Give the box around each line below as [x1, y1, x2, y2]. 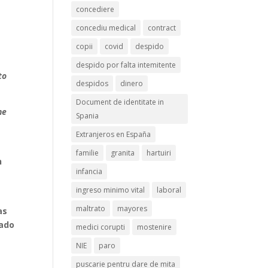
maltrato [76, 203, 106, 214]
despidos [76, 78, 109, 89]
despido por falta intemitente [76, 60, 176, 70]
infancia [76, 166, 103, 176]
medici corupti [76, 222, 126, 232]
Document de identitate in [76, 97, 165, 107]
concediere [76, 4, 115, 14]
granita [111, 148, 135, 158]
